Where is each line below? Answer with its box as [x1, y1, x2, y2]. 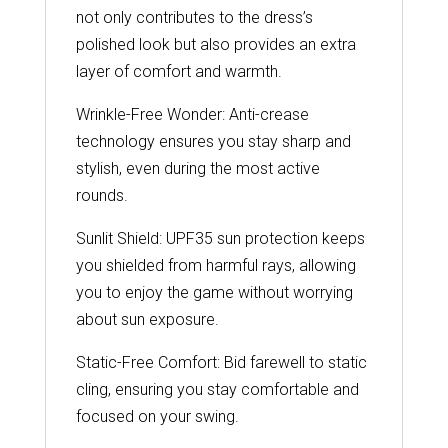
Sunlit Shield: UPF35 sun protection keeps [75, 229, 365, 249]
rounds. [75, 186, 128, 206]
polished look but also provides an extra [75, 35, 356, 55]
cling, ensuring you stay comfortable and [75, 380, 359, 400]
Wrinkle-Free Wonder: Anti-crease [75, 105, 309, 125]
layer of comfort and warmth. [75, 62, 282, 82]
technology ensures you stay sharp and [75, 132, 351, 152]
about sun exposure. [75, 310, 219, 330]
